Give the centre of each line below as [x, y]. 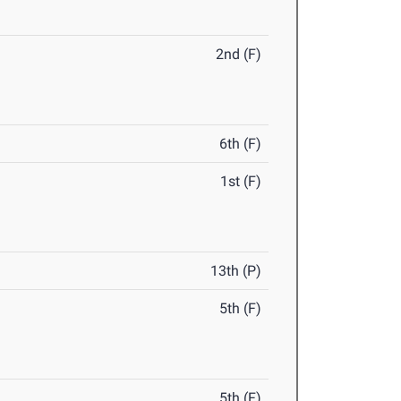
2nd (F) [239, 55]
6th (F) [241, 144]
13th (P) [236, 271]
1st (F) [241, 182]
